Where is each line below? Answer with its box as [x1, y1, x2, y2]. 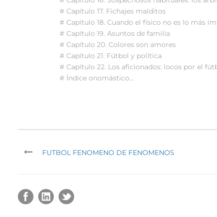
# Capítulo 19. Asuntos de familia [60, 29, 170, 38]
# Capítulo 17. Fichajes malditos [60, 6, 166, 15]
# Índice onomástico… [60, 73, 134, 82]
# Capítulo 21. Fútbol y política [60, 51, 162, 60]
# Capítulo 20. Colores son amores [60, 40, 176, 49]
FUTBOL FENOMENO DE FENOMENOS [42, 148, 174, 157]
